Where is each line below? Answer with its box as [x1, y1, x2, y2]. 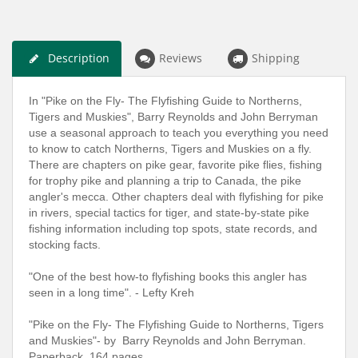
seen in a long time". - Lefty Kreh [29, 285, 194, 299]
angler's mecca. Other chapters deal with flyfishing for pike [29, 189, 324, 203]
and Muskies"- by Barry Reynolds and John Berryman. [29, 333, 306, 347]
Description [48, 50, 109, 66]
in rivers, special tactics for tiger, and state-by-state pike [29, 205, 309, 219]
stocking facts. [29, 237, 101, 251]
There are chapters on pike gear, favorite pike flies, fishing [29, 157, 322, 171]
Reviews [159, 50, 202, 66]
